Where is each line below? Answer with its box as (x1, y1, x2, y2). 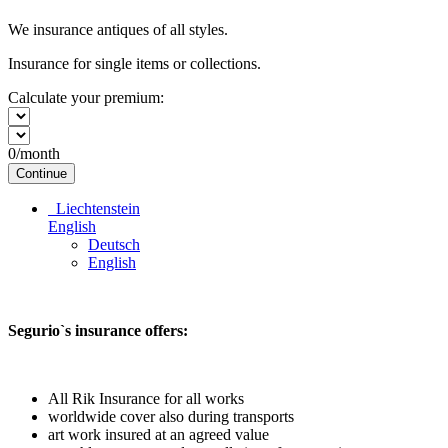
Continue (16, 165, 67, 181)
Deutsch (88, 235, 140, 253)
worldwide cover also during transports (48, 407, 294, 425)
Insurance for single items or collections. (8, 54, 261, 72)
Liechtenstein (48, 199, 140, 217)
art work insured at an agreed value (48, 425, 269, 443)
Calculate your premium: (8, 88, 164, 106)
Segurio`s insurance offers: (8, 321, 188, 339)
